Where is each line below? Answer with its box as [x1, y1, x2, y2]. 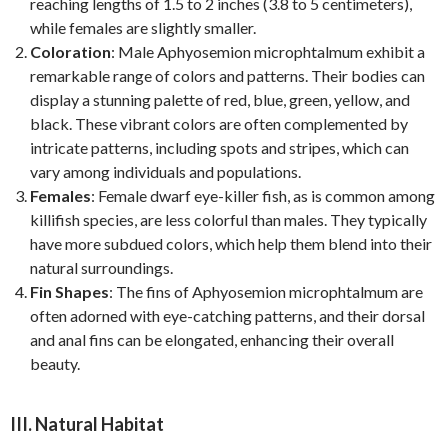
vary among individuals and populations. [30, 162, 301, 181]
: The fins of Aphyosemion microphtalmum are [109, 282, 423, 301]
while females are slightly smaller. [30, 18, 256, 37]
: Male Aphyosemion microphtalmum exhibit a [111, 42, 425, 61]
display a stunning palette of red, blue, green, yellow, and [30, 90, 410, 109]
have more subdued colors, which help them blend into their [30, 234, 432, 253]
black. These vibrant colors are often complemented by [30, 114, 408, 133]
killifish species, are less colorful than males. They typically [30, 210, 427, 229]
